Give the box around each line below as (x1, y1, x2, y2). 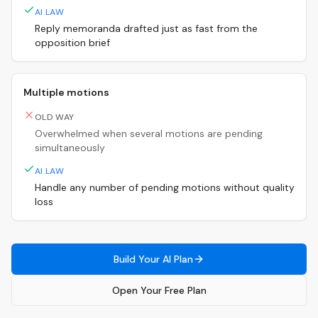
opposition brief (35, 36, 110, 49)
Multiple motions (23, 86, 109, 99)
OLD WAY (35, 111, 75, 123)
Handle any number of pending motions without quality (35, 181, 295, 194)
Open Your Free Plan (111, 284, 207, 297)
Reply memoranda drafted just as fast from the (35, 22, 258, 35)
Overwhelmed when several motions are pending (35, 127, 263, 140)
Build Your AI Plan (114, 253, 193, 265)
